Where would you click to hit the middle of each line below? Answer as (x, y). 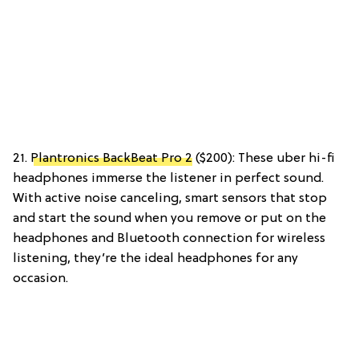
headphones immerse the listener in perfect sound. (168, 178)
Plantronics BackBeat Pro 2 (111, 158)
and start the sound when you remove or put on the (169, 218)
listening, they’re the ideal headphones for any (155, 258)
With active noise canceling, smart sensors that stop (170, 198)
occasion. (40, 278)
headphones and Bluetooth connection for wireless (169, 238)
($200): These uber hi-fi (263, 158)
